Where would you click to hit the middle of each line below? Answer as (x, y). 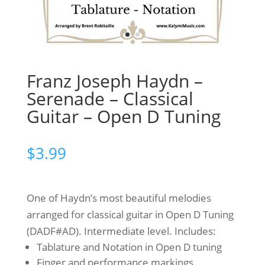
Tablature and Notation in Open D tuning (129, 247)
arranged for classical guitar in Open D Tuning (130, 215)
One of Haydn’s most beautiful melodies (119, 198)
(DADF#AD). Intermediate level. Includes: (121, 231)
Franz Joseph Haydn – (114, 81)
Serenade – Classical (110, 99)
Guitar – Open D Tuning (123, 117)
